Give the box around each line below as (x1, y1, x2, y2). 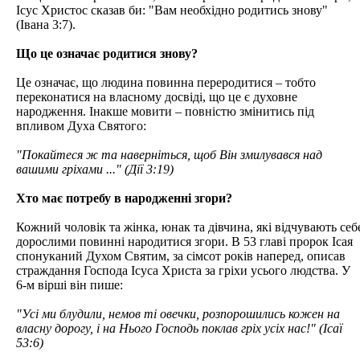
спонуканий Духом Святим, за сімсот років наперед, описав (16, 248, 346, 263)
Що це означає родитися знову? (16, 46, 198, 60)
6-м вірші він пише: (16, 277, 123, 292)
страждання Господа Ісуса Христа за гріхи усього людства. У (16, 263, 350, 277)
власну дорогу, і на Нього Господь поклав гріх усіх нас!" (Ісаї (16, 321, 342, 335)
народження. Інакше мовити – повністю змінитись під (16, 104, 314, 118)
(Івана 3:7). (16, 17, 76, 31)
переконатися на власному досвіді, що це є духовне (16, 89, 297, 104)
